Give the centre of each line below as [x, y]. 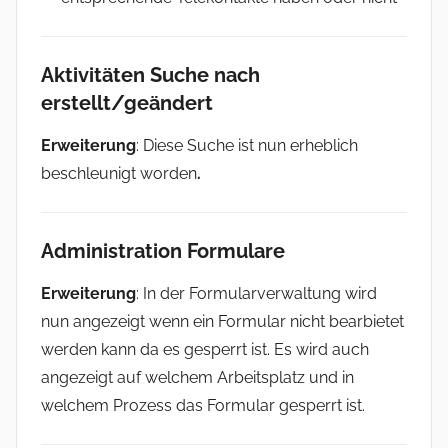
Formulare [236, 250]
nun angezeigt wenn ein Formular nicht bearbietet [222, 321]
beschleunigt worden [119, 173]
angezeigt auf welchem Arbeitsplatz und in [197, 377]
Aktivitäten [95, 74]
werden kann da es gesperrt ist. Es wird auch [205, 349]
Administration [114, 250]
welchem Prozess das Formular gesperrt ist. [203, 405]
